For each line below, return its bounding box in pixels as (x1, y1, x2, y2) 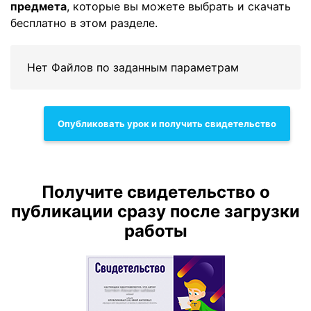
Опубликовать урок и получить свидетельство (58, 117, 276, 129)
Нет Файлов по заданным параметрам (27, 60, 239, 74)
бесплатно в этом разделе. (10, 16, 158, 30)
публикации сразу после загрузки (11, 201, 300, 221)
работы (124, 221, 187, 241)
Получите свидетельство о (41, 182, 270, 202)
